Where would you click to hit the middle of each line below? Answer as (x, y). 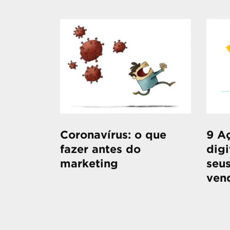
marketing (89, 164)
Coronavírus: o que (113, 136)
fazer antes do (100, 150)
